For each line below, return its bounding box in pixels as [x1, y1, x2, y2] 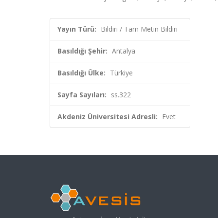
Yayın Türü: [57, 24, 96, 34]
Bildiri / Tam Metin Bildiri [101, 24, 178, 34]
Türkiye [110, 68, 133, 77]
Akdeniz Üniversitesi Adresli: [57, 112, 158, 121]
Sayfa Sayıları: [57, 90, 107, 99]
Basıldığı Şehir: [57, 46, 108, 55]
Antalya [112, 46, 135, 55]
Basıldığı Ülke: [57, 68, 106, 77]
